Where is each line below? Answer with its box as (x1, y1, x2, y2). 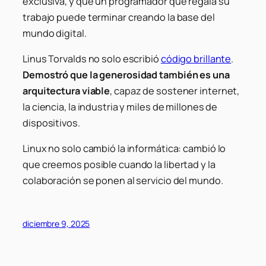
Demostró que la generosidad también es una (23, 68, 230, 82)
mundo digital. (23, 26, 87, 40)
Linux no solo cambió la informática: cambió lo (23, 142, 226, 156)
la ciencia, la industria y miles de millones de (23, 100, 218, 114)
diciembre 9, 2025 (23, 217, 90, 229)
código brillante (160, 52, 232, 66)
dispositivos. (23, 116, 80, 130)
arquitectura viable (23, 84, 110, 98)
